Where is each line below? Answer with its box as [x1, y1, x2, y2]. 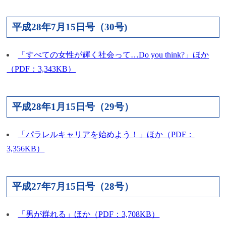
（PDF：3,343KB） [7, 64, 76, 73]
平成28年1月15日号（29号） [12, 101, 134, 112]
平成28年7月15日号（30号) [12, 21, 128, 32]
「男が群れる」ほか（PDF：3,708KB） [18, 209, 160, 218]
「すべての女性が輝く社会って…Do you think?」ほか [18, 50, 209, 59]
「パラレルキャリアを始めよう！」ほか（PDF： [18, 130, 195, 139]
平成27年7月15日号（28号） [12, 181, 134, 192]
